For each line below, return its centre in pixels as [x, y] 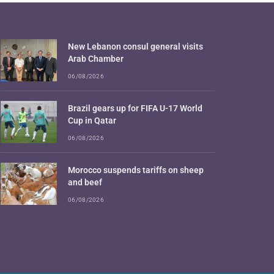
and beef [85, 182]
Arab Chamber [96, 58]
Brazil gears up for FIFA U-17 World [135, 108]
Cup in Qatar [92, 120]
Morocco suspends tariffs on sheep [136, 170]
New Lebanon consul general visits [135, 46]
